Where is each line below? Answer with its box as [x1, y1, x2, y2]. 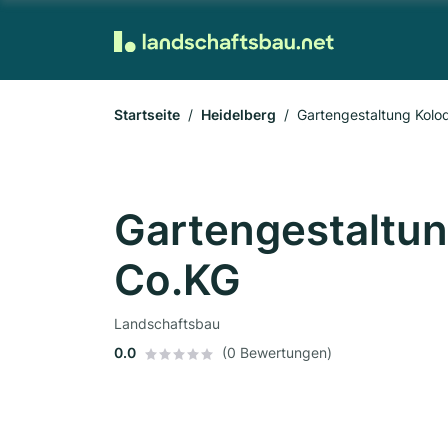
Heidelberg [201, 106, 276, 123]
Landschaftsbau [114, 315, 220, 332]
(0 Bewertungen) [222, 344, 332, 361]
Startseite [114, 106, 180, 123]
